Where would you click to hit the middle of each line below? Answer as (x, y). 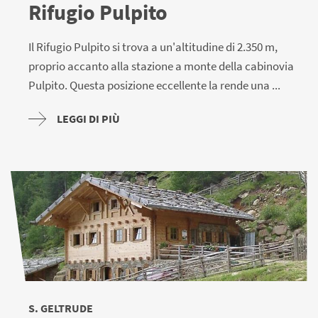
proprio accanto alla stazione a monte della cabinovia (161, 66)
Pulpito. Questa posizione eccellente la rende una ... (154, 86)
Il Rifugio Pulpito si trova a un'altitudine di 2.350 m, (153, 47)
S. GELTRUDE (61, 308)
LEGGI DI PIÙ (88, 119)
